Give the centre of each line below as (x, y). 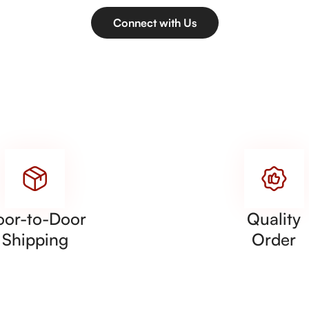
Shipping (35, 239)
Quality (274, 218)
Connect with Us (154, 22)
